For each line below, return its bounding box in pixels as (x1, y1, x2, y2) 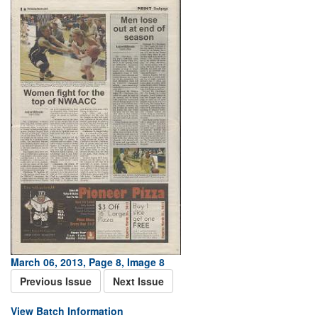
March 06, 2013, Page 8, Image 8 (11, 255, 165, 269)
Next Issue (113, 274, 164, 288)
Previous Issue (20, 274, 92, 288)
